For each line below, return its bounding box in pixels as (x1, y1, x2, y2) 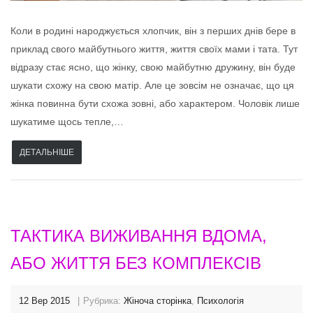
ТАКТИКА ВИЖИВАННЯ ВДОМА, (10, 226, 267, 246)
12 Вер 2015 (19, 296, 70, 307)
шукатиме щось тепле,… (10, 116, 124, 128)
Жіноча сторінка (124, 296, 191, 307)
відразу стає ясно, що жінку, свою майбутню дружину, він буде (10, 61, 296, 73)
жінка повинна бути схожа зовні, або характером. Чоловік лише (10, 98, 300, 110)
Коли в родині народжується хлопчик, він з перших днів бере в (10, 25, 296, 37)
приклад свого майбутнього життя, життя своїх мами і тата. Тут (10, 43, 298, 55)
